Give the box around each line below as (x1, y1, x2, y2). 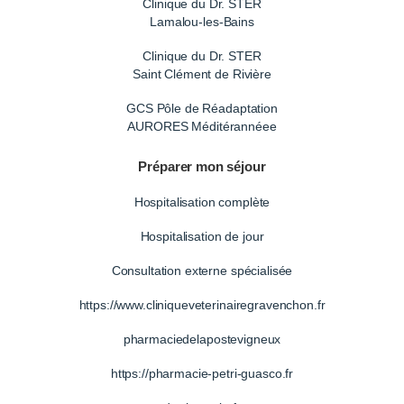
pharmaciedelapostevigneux (123, 332, 281, 347)
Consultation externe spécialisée (111, 263, 293, 279)
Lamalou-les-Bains (150, 14, 254, 30)
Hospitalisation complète (133, 195, 271, 210)
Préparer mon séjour (138, 159, 266, 175)
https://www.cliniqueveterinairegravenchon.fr (78, 298, 326, 313)
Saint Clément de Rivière (133, 67, 271, 82)
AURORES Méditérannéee (127, 119, 277, 134)
